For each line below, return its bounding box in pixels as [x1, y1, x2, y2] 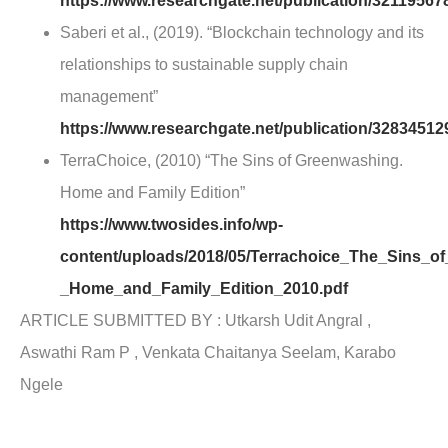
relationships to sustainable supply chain [60, 56, 348, 74]
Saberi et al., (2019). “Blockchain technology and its [60, 24, 424, 42]
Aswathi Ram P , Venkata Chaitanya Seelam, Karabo [20, 344, 396, 362]
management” [60, 88, 158, 106]
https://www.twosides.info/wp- [60, 216, 283, 234]
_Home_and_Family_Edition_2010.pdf [60, 280, 348, 298]
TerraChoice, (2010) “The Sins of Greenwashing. [60, 152, 403, 170]
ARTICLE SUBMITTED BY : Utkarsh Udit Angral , [20, 312, 371, 330]
